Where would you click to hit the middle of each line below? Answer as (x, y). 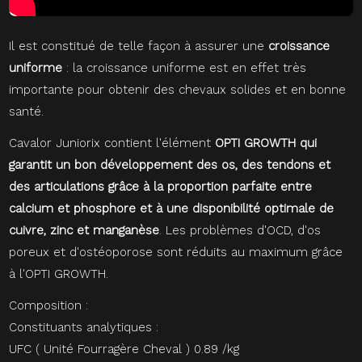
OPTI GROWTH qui (266, 143)
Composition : (49, 306)
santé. (27, 112)
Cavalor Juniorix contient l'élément (112, 143)
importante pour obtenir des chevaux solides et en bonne (178, 90)
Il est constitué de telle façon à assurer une (139, 46)
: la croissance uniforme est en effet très (185, 68)
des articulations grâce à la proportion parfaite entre (161, 187)
